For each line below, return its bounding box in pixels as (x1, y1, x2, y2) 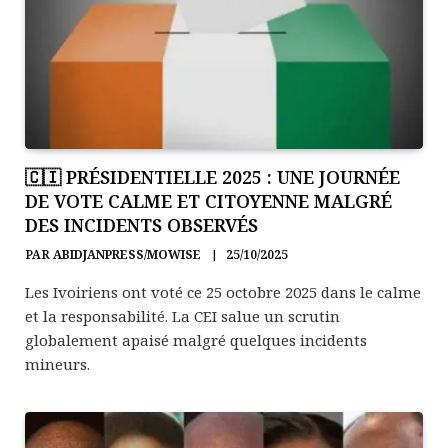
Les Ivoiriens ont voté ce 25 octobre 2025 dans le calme (25, 282, 421, 303)
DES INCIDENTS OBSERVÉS (25, 213, 258, 238)
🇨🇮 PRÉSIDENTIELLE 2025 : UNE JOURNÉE (25, 165, 400, 190)
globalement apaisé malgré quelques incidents (25, 330, 367, 351)
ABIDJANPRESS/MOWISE (53, 246, 201, 264)
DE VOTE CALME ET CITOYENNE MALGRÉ (25, 189, 392, 214)
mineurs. (25, 354, 90, 375)
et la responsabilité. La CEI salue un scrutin (25, 306, 340, 327)
